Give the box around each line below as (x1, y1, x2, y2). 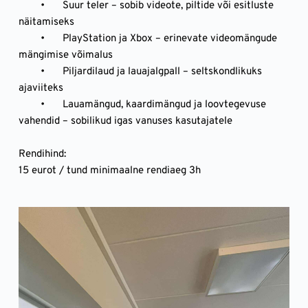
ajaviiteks (18, 82, 63, 96)
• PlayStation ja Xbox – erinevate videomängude (18, 32, 41, 46)
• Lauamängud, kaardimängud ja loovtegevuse (18, 98, 41, 112)
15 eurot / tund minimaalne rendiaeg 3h (18, 164, 201, 178)
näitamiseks (18, 16, 74, 30)
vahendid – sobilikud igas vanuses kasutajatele (18, 115, 232, 129)
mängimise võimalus (18, 49, 113, 63)
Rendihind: (18, 148, 66, 162)
